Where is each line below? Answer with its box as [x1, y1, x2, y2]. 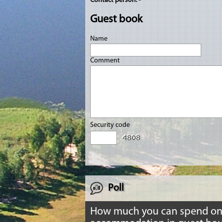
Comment [90, 57, 121, 64]
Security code [90, 121, 131, 129]
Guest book [90, 13, 142, 25]
